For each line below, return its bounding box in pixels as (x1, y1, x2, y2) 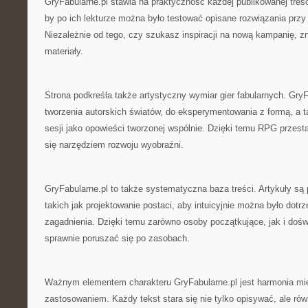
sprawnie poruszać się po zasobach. (45, 233, 190, 243)
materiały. (45, 46, 83, 56)
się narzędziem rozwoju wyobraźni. (45, 140, 184, 150)
